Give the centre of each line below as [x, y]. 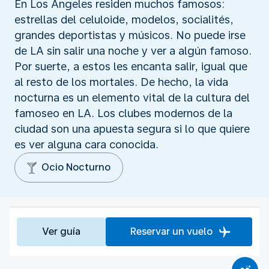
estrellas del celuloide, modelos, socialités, [124, 19]
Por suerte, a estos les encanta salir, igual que [131, 66]
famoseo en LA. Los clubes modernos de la [123, 113]
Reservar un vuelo [172, 231]
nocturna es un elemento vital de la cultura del [132, 97]
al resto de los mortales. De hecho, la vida [121, 82]
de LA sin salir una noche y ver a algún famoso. [133, 50]
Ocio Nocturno [76, 167]
